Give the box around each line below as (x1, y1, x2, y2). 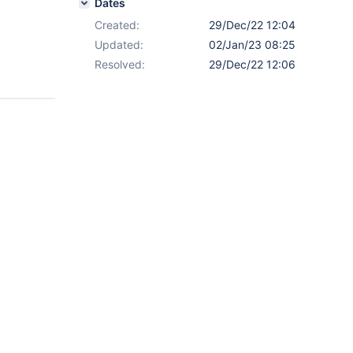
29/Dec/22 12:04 (209, 18, 295, 32)
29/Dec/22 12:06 (209, 58, 295, 71)
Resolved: (95, 58, 145, 71)
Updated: (95, 38, 143, 51)
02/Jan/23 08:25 (209, 38, 295, 51)
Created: (95, 18, 139, 32)
